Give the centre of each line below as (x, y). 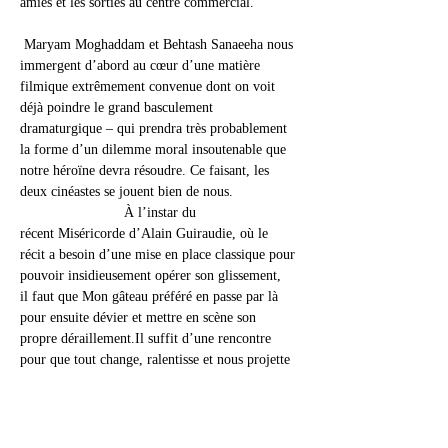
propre (40, 338)
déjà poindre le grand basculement (118, 107)
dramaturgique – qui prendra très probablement (155, 128)
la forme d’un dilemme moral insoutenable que (155, 149)
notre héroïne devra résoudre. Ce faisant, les (146, 170)
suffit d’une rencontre (209, 338)
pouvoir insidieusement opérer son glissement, (152, 275)
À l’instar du (110, 212)
